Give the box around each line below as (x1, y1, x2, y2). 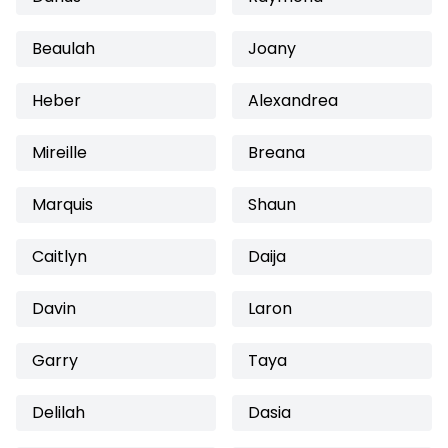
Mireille (32, 141, 87, 164)
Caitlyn (32, 245, 87, 268)
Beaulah (32, 37, 95, 60)
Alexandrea (248, 89, 338, 112)
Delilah (32, 401, 85, 424)
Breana (248, 141, 305, 164)
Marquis (32, 193, 93, 216)
